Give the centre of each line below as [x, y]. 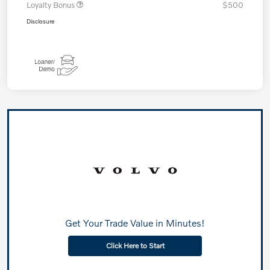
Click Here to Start [135, 246]
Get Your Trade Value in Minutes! [135, 223]
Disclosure [40, 21]
